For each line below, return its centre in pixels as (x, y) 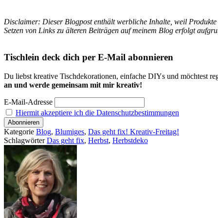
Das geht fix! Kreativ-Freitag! (134, 132)
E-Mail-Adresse (28, 102)
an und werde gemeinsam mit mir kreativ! (73, 85)
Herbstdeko (130, 141)
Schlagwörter (25, 141)
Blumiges (70, 132)
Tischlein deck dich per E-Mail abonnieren (89, 57)
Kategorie (20, 132)
